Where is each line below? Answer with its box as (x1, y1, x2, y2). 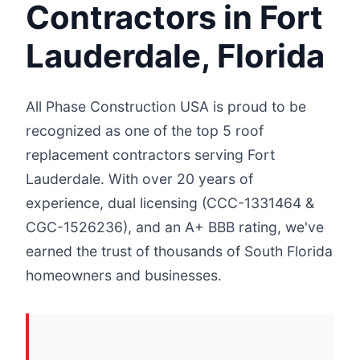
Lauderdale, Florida (26, 36, 325, 76)
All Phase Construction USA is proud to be (26, 98, 306, 115)
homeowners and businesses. (26, 267, 222, 284)
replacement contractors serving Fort (26, 146, 275, 163)
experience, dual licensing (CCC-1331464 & (26, 194, 314, 211)
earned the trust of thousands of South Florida (26, 243, 333, 260)
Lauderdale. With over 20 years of (26, 170, 253, 187)
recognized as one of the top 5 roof (26, 122, 264, 139)
